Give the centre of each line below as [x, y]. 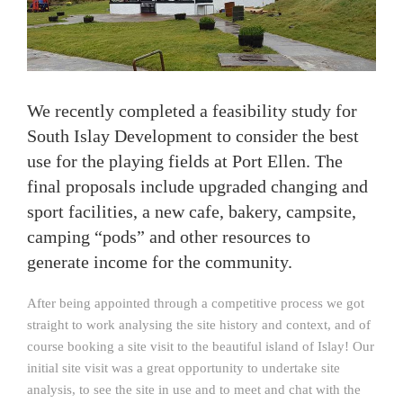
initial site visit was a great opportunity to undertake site [184, 367]
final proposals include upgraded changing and [197, 186]
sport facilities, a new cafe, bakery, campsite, [192, 211]
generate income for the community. [160, 261]
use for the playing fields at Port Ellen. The [185, 161]
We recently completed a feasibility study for [192, 110]
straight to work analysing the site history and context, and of [199, 324]
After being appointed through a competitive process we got [196, 303]
